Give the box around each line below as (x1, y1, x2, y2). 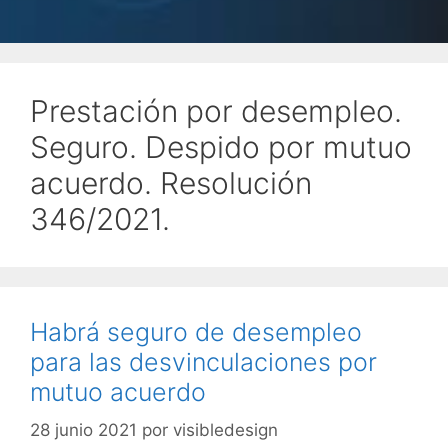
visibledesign (173, 420, 278, 441)
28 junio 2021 (30, 420, 137, 441)
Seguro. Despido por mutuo (30, 128, 412, 165)
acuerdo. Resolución (30, 164, 312, 201)
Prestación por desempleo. (30, 92, 402, 129)
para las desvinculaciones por (30, 346, 377, 377)
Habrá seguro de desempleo (30, 316, 362, 347)
